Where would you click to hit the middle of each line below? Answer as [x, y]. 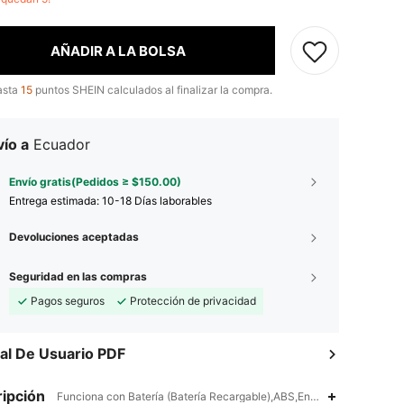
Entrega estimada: [55, 201]
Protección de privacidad [193, 301]
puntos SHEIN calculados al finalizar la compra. [152, 90]
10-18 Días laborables [157, 201]
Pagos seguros [68, 301]
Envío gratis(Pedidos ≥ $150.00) [95, 182]
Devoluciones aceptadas [74, 237]
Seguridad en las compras [78, 276]
